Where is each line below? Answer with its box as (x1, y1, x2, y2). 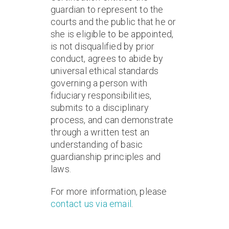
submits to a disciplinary (51, 102, 149, 113)
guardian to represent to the (51, 4, 164, 15)
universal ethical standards (51, 65, 159, 76)
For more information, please (51, 186, 167, 197)
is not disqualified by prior (51, 41, 155, 52)
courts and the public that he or (51, 16, 176, 27)
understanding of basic (51, 139, 143, 150)
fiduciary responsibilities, (51, 90, 152, 101)
